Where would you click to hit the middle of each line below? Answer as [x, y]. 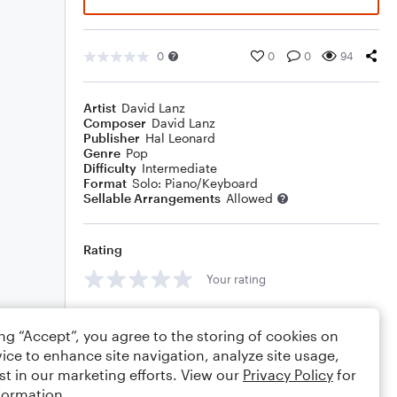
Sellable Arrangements [152, 198]
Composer [115, 123]
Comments [116, 319]
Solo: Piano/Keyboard [195, 183]
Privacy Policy [288, 374]
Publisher [112, 138]
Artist [100, 108]
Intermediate [179, 168]
